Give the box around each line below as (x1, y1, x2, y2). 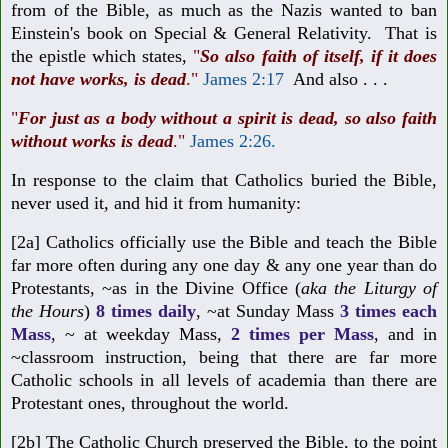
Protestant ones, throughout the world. (11, 392, 299, 413)
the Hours (11, 300, 84, 321)
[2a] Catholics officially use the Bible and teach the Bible (11, 231, 437, 252)
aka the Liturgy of (301, 277, 437, 298)
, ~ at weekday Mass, (51, 323, 231, 344)
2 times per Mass (231, 323, 374, 344)
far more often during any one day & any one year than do (11, 254, 437, 275)
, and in (374, 323, 437, 344)
